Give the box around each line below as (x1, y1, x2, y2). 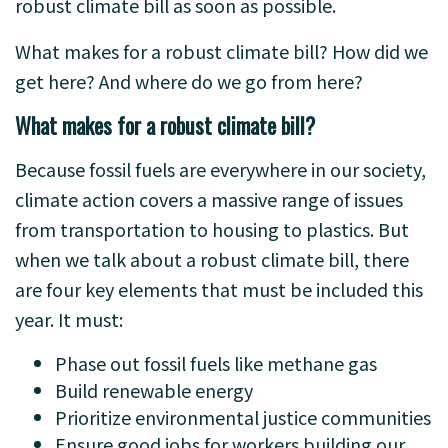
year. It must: (15, 306, 123, 332)
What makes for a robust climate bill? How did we (15, 38, 428, 64)
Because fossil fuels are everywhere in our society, (15, 156, 426, 182)
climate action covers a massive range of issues (15, 186, 403, 212)
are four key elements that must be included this (15, 276, 423, 302)
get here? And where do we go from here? (15, 68, 363, 94)
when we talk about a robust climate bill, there (15, 246, 409, 272)
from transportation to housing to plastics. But (15, 216, 409, 242)
